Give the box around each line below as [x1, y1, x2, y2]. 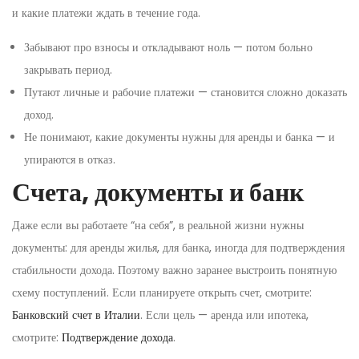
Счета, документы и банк [12, 173, 304, 210]
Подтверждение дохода [62, 329, 173, 345]
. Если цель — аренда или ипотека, [140, 306, 309, 323]
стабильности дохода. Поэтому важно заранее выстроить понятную [12, 261, 337, 278]
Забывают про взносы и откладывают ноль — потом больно [24, 38, 313, 55]
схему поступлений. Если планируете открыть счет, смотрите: [12, 284, 312, 301]
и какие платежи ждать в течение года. [12, 4, 200, 21]
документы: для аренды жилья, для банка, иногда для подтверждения [12, 239, 345, 256]
